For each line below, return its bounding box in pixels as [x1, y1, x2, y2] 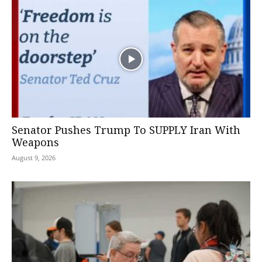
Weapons [12, 136, 59, 151]
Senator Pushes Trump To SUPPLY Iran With [12, 123, 240, 139]
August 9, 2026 [12, 153, 56, 163]
